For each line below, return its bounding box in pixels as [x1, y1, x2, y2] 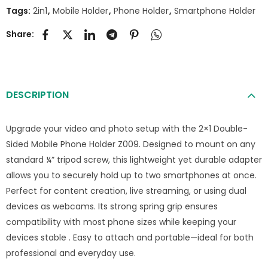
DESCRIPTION [6, 88, 69, 102]
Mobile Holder [53, 5, 108, 17]
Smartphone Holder [174, 5, 255, 17]
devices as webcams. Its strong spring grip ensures [6, 200, 218, 213]
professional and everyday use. [6, 247, 136, 260]
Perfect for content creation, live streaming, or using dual [6, 185, 246, 197]
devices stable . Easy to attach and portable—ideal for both [6, 232, 254, 244]
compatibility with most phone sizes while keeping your [6, 216, 236, 229]
